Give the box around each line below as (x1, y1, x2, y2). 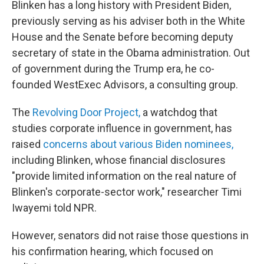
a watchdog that (140, 106, 217, 118)
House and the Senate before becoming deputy (12, 31, 233, 43)
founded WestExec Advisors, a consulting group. (12, 78, 238, 91)
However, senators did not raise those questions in (12, 229, 249, 242)
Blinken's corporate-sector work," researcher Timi (12, 186, 242, 198)
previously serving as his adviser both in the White (12, 15, 245, 27)
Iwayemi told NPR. (12, 202, 97, 214)
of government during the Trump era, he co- (12, 62, 214, 75)
